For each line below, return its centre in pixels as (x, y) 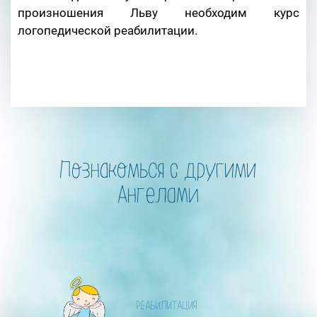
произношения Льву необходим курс (158, 13)
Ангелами (158, 197)
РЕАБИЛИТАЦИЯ (167, 307)
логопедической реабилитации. (108, 30)
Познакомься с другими (158, 172)
